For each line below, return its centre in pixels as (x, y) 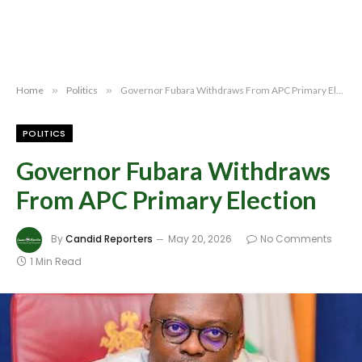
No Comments (296, 239)
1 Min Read (56, 261)
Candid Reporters (109, 239)
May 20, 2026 (200, 239)
